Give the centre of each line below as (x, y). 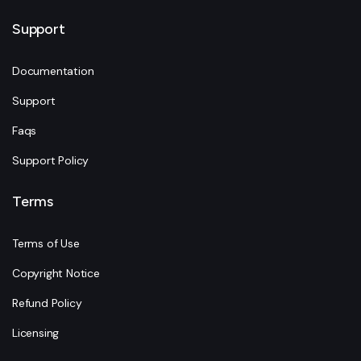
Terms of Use (46, 244)
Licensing (36, 333)
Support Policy (51, 161)
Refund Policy (47, 303)
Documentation (53, 71)
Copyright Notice (56, 274)
